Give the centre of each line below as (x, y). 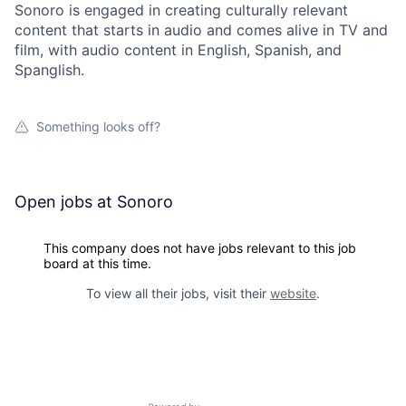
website (293, 294)
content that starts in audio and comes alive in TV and (201, 30)
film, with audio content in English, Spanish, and (178, 50)
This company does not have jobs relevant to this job (200, 248)
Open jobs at (66, 202)
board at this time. (97, 264)
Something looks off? (98, 127)
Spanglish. (49, 70)
